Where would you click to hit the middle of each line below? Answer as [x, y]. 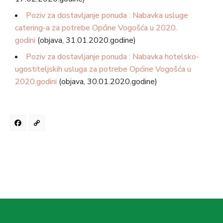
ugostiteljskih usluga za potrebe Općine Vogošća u [103, 69]
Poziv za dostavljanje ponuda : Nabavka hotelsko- [112, 57]
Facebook [62, 126]
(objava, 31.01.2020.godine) [86, 40]
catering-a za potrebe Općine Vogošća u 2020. [96, 28]
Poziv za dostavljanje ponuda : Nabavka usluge [107, 15]
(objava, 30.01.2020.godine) [107, 82]
